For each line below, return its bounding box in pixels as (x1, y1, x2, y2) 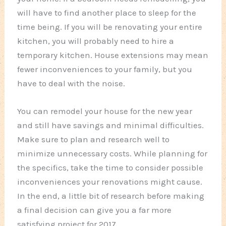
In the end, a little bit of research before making (17, 191, 205, 201)
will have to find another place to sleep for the (17, 8, 197, 18)
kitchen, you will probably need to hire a (17, 36, 175, 46)
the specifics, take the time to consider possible (17, 162, 204, 173)
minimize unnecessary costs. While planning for (17, 148, 208, 159)
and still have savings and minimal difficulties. (17, 120, 204, 131)
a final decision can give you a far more (17, 205, 172, 215)
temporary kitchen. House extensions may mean (17, 50, 209, 61)
